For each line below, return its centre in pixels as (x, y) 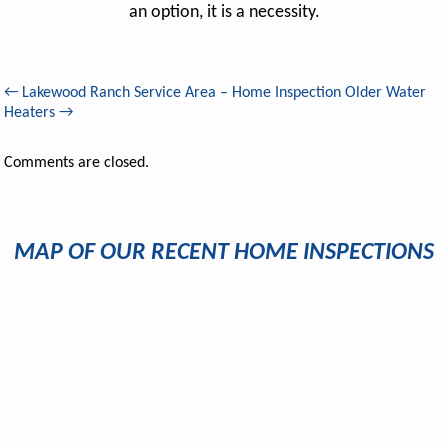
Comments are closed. (77, 163)
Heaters (32, 113)
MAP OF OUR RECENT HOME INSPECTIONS (224, 253)
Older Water (386, 93)
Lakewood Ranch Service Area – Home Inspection (180, 93)
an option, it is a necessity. (224, 13)
